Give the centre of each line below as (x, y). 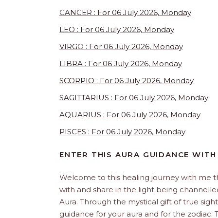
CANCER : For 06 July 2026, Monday (125, 12)
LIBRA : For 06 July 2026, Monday (121, 63)
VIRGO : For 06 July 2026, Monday (121, 46)
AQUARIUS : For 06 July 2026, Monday (130, 114)
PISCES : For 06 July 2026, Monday (122, 131)
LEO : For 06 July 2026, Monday (117, 29)
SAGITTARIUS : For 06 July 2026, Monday (134, 97)
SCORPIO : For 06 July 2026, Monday (127, 80)
